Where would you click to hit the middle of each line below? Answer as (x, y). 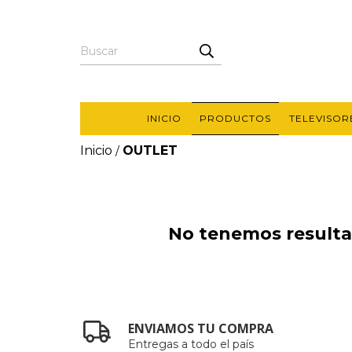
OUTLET (150, 150)
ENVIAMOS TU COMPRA (201, 328)
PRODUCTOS (235, 118)
